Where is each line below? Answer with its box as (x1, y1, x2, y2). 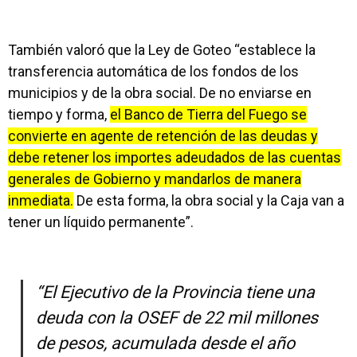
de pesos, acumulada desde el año (36, 333, 295, 353)
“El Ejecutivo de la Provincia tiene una (36, 282, 315, 302)
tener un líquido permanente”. (8, 214, 194, 230)
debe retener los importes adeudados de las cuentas (8, 149, 341, 166)
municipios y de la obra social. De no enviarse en (8, 84, 312, 101)
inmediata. (8, 192, 73, 209)
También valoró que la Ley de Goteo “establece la (8, 41, 316, 58)
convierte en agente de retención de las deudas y (8, 127, 318, 144)
